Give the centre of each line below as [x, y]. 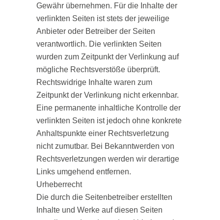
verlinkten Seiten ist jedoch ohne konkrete [109, 121]
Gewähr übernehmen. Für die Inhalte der [107, 6]
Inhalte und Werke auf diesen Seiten [99, 210]
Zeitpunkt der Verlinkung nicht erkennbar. [108, 95]
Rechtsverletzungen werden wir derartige [108, 159]
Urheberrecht [59, 184]
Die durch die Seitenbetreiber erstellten [104, 197]
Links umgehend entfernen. [84, 172]
